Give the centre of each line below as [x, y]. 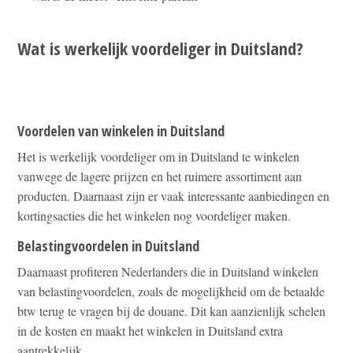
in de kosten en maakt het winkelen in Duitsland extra [150, 330]
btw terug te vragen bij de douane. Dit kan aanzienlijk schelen [172, 310]
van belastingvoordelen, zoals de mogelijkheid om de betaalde [171, 291]
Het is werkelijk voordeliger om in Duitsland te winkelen [159, 156]
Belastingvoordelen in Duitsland [109, 245]
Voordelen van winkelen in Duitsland [121, 130]
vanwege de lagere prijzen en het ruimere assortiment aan [160, 176]
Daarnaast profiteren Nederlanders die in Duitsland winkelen [168, 271]
